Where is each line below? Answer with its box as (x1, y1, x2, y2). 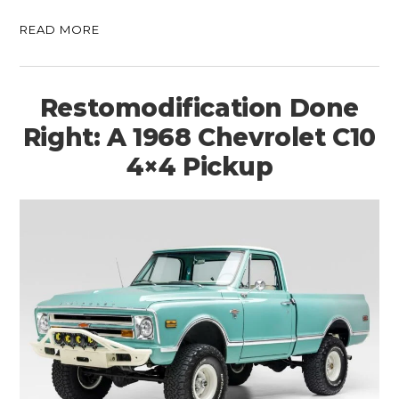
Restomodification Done (39, 93, 360, 124)
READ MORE (20, 22, 101, 37)
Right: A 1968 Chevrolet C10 (22, 122, 377, 153)
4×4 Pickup (126, 151, 273, 183)
